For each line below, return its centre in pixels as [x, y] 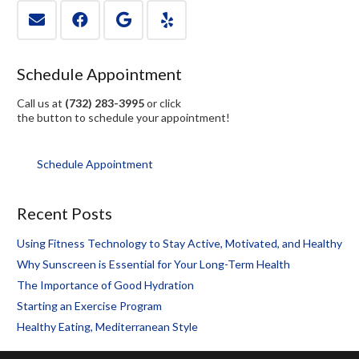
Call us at [41, 103]
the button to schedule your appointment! [123, 117]
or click [163, 103]
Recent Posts [65, 214]
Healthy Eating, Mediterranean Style [107, 327]
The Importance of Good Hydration [105, 285]
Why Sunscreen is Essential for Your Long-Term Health [153, 264]
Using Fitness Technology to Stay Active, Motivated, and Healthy [179, 244]
